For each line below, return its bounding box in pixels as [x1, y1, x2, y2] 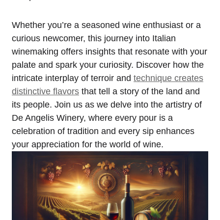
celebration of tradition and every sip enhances [12, 126, 194, 136]
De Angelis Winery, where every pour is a [12, 113, 173, 123]
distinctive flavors [12, 86, 79, 96]
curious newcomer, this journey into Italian [12, 33, 176, 43]
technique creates [134, 73, 203, 83]
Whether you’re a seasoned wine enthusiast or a [12, 20, 201, 30]
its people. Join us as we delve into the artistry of [12, 100, 202, 110]
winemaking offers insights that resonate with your [12, 47, 207, 56]
